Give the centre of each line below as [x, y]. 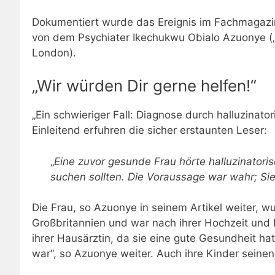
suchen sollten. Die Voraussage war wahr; [155, 176]
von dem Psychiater [82, 37]
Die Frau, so [63, 208]
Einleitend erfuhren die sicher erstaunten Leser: [149, 130]
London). [54, 52]
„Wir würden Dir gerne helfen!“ [144, 86]
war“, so [53, 254]
